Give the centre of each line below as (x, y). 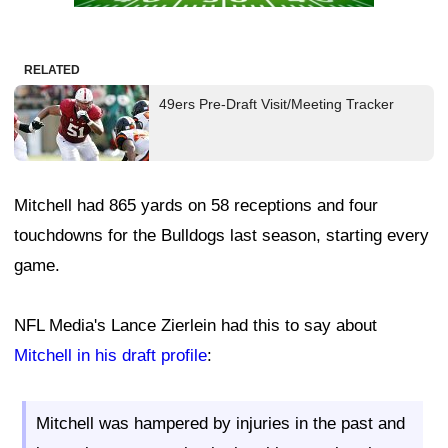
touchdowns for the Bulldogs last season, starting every (221, 235)
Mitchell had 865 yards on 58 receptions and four (196, 205)
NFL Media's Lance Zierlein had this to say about (195, 325)
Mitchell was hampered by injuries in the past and (220, 423)
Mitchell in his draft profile (110, 355)
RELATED (52, 69)
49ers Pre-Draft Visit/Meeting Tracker (276, 103)
